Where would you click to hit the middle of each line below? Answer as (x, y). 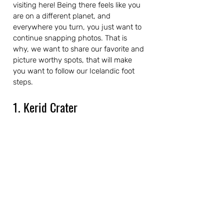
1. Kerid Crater (45, 107)
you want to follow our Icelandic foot (75, 71)
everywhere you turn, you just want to (78, 27)
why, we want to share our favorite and (79, 49)
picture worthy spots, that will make (73, 60)
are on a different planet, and (63, 16)
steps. (23, 82)
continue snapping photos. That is (71, 38)
